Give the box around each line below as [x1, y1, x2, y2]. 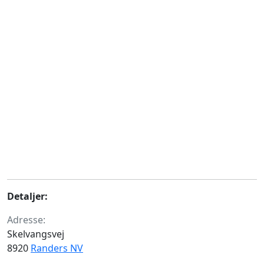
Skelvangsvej [7, 227, 64, 240]
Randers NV [31, 242, 83, 255]
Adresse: [7, 213, 45, 226]
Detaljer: [7, 190, 48, 203]
